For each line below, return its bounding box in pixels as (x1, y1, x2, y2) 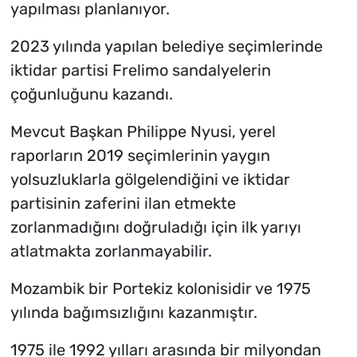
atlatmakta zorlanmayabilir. (10, 241, 212, 261)
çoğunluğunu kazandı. (10, 84, 173, 104)
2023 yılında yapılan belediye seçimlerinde (10, 37, 323, 57)
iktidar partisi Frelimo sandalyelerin (10, 61, 271, 80)
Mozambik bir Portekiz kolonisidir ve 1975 (10, 279, 311, 299)
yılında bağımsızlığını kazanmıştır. (10, 303, 257, 323)
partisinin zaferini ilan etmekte (10, 194, 236, 214)
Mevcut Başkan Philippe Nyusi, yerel (10, 122, 276, 142)
